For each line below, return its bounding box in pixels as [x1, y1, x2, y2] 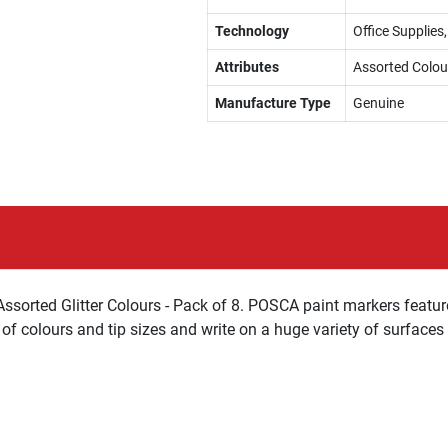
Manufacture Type [214, 95, 331, 111]
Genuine [352, 95, 404, 111]
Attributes [214, 59, 279, 75]
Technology [214, 23, 289, 39]
